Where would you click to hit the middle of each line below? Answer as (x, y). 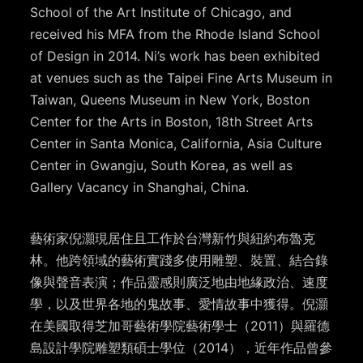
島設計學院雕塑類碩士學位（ (115, 348)
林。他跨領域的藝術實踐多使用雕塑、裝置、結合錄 (179, 261)
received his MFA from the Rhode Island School (175, 34)
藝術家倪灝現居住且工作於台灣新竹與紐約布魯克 (173, 239)
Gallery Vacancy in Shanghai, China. (140, 188)
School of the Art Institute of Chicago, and (161, 13)
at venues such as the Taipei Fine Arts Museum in (181, 78)
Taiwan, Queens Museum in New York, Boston (170, 100)
